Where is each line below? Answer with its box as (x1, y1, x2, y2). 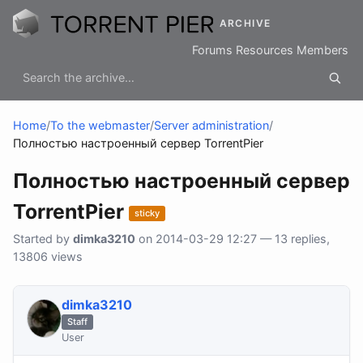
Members (297, 43, 348, 58)
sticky (135, 207, 160, 220)
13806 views (13, 250, 83, 264)
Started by (13, 232, 73, 246)
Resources (236, 43, 293, 58)
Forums (192, 43, 233, 58)
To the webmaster (50, 118, 150, 133)
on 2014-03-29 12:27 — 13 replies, (135, 232, 330, 246)
